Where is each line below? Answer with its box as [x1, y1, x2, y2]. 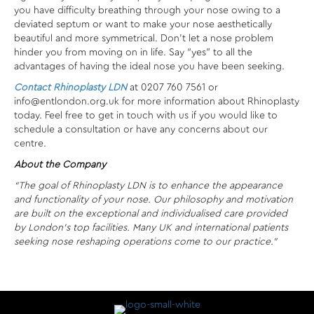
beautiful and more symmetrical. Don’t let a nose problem [14, 34, 273, 44]
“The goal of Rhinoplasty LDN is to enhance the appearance [14, 181, 282, 191]
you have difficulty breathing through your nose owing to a [14, 6, 280, 16]
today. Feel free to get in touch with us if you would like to [14, 111, 278, 121]
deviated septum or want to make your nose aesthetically [14, 20, 272, 30]
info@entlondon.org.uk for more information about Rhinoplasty [14, 97, 299, 107]
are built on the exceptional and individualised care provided [14, 209, 287, 219]
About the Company [14, 160, 106, 170]
